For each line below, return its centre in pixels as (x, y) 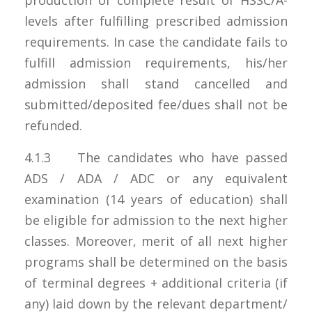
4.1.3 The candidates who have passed (156, 157)
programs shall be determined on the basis (156, 262)
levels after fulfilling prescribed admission (156, 21)
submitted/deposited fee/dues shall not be (156, 104)
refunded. (55, 125)
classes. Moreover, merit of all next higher (156, 241)
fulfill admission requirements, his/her (156, 62)
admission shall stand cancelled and (156, 83)
